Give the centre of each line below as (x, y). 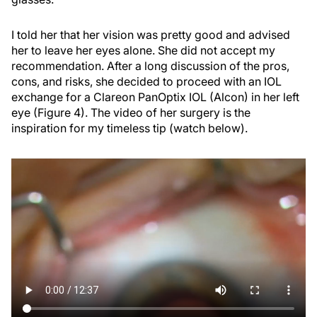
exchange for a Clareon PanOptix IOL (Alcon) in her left (155, 97)
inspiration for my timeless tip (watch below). (129, 128)
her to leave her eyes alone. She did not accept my (143, 50)
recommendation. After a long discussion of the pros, (150, 65)
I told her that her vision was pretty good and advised (151, 34)
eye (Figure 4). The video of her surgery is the (131, 112)
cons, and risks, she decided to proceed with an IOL (146, 81)
